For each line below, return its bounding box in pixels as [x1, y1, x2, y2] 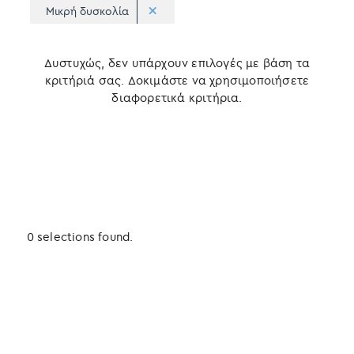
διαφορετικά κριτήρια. [111, 90, 243, 106]
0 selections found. [26, 229, 134, 245]
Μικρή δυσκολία [45, 4, 129, 19]
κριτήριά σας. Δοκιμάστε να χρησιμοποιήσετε [44, 73, 310, 88]
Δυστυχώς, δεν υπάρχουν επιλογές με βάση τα [43, 55, 311, 71]
